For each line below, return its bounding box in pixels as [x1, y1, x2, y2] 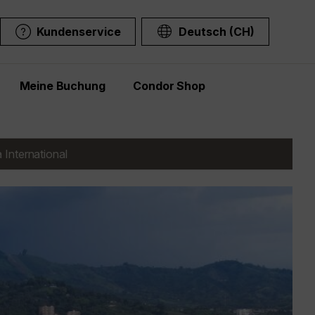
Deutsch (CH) [179, 25, 255, 39]
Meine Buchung [19, 79, 105, 93]
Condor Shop [133, 79, 205, 93]
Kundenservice [37, 25, 121, 39]
